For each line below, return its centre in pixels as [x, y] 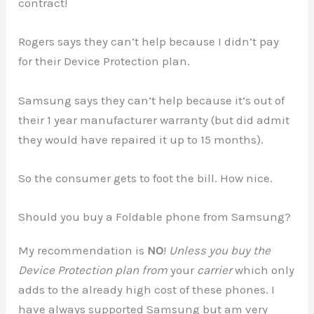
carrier [216, 269]
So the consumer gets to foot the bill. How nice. [146, 178]
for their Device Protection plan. [104, 61]
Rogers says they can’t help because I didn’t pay [149, 42]
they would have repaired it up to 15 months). [141, 139]
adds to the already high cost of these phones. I [147, 289]
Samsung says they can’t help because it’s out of [152, 100]
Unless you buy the [220, 250]
